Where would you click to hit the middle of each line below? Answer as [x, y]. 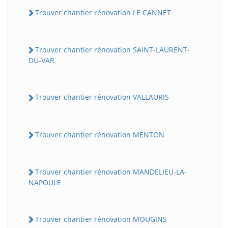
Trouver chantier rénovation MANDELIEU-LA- [111, 172]
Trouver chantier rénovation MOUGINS [101, 219]
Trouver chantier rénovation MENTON [100, 134]
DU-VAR [41, 61]
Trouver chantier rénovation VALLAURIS [102, 97]
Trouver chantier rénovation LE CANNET [103, 12]
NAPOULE [45, 183]
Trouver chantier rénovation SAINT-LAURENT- [112, 50]
